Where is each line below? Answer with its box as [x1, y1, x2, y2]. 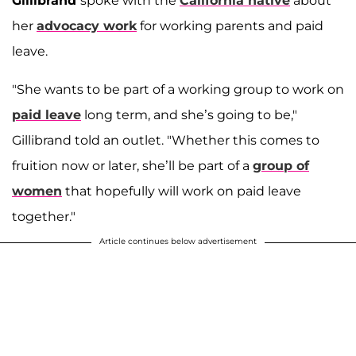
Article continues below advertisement [99, 235, 257, 246]
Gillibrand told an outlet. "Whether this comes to [12, 132, 319, 148]
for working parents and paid [137, 17, 323, 33]
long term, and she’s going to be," [81, 106, 297, 122]
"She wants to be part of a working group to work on [12, 81, 344, 97]
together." [12, 208, 75, 224]
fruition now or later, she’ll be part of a [12, 157, 253, 173]
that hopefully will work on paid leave [62, 183, 301, 199]
